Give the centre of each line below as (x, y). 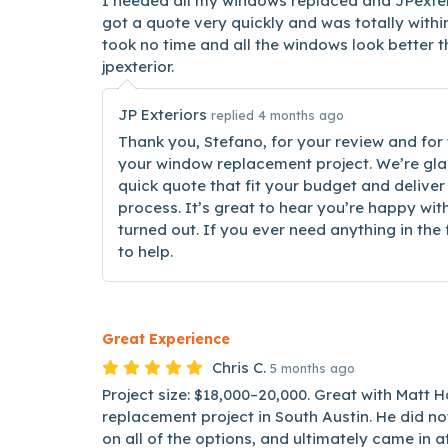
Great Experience (166, 339)
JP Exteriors (164, 114)
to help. (145, 251)
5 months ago (312, 368)
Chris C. (239, 367)
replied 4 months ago (277, 115)
